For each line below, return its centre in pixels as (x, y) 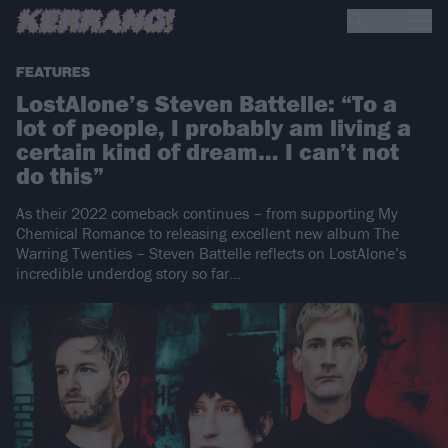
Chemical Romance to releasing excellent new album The (207, 233)
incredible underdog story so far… (128, 273)
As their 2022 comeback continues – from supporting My (207, 213)
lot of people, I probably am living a (213, 127)
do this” (60, 175)
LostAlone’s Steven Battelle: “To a (206, 103)
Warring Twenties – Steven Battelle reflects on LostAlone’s (211, 253)
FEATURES (53, 73)
